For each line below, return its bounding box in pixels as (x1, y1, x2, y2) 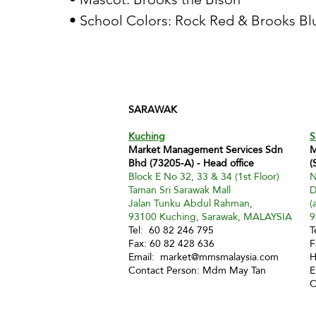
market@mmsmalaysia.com (160, 248, 279, 266)
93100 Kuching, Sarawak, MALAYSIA (128, 207, 292, 226)
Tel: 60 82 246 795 (128, 221, 231, 239)
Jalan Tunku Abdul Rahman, (128, 194, 255, 212)
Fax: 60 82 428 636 (128, 234, 214, 253)
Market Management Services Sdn (128, 140, 283, 159)
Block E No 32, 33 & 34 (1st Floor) (128, 167, 279, 186)
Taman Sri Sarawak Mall (128, 181, 231, 199)
